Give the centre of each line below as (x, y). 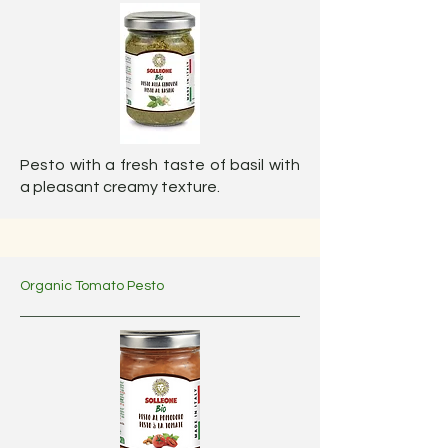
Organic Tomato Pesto (92, 286)
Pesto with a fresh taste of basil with (160, 165)
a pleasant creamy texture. (121, 187)
